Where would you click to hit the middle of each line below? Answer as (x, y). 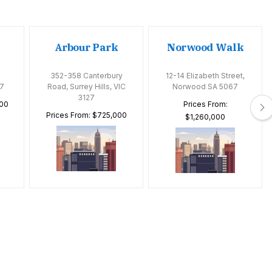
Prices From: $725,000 (86, 115)
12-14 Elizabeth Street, (205, 76)
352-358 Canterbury (86, 76)
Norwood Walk (205, 48)
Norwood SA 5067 (205, 87)
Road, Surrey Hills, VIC (86, 87)
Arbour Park (86, 48)
